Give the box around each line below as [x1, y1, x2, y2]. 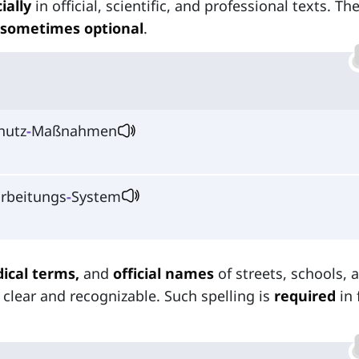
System [71, 186, 121, 206]
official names [113, 263, 214, 283]
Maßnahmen [31, 121, 117, 141]
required [274, 285, 336, 305]
